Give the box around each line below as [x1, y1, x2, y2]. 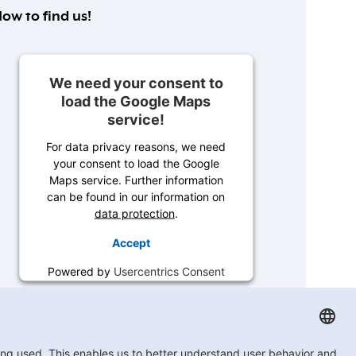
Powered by [47, 264, 114, 278]
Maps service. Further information [48, 172, 223, 187]
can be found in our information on [47, 189, 226, 203]
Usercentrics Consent [113, 264, 225, 278]
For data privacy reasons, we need [46, 139, 226, 153]
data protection [94, 206, 175, 220]
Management [102, 281, 171, 295]
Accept [112, 235, 151, 250]
